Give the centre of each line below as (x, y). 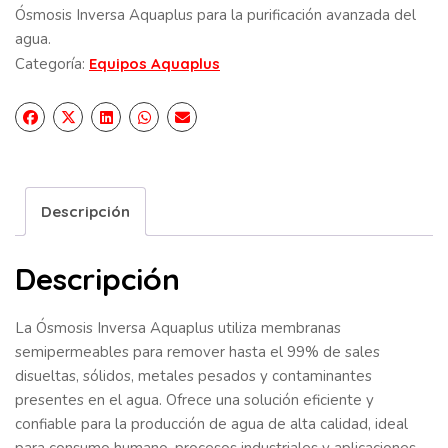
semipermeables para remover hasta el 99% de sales (197, 351)
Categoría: (52, 64)
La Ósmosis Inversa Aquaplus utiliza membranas (178, 327)
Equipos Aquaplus (154, 64)
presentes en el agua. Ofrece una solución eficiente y (194, 399)
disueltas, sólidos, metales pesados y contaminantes (193, 375)
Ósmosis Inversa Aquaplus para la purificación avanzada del (215, 15)
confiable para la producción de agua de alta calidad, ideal (211, 423)
